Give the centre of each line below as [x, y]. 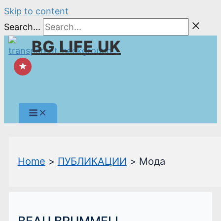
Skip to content [36, 11]
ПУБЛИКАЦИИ [92, 161]
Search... [22, 27]
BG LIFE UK [76, 47]
